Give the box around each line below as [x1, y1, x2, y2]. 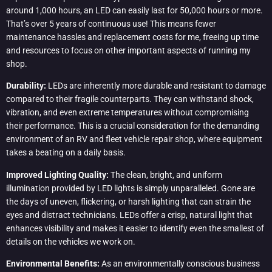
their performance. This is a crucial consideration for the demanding [6, 121, 259, 131]
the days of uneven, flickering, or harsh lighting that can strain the [6, 196, 251, 206]
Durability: [6, 81, 48, 91]
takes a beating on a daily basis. [6, 148, 126, 158]
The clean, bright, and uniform [110, 169, 222, 180]
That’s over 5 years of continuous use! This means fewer [6, 18, 216, 29]
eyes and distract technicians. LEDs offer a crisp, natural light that [6, 209, 253, 220]
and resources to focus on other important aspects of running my [6, 45, 251, 55]
